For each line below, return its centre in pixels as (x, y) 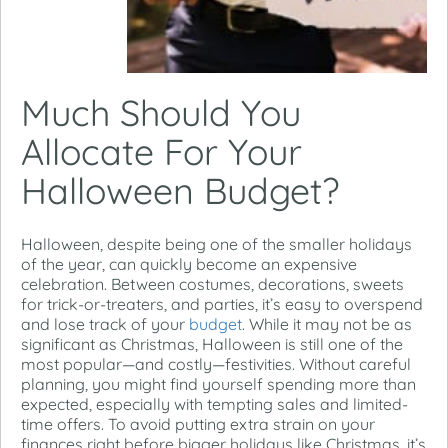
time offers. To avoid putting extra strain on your (198, 423)
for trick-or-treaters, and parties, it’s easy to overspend (222, 303)
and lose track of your (105, 323)
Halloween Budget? (180, 190)
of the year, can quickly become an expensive (189, 263)
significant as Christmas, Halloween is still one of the (212, 343)
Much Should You (161, 112)
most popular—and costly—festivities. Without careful (216, 363)
